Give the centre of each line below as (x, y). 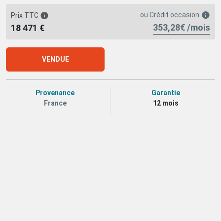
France (55, 103)
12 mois (166, 103)
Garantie (166, 93)
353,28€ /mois (182, 27)
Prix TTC (25, 15)
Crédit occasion (174, 15)
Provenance (55, 93)
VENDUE (55, 59)
